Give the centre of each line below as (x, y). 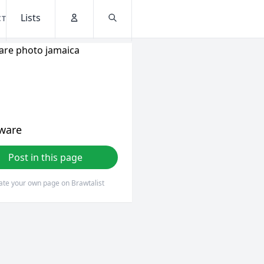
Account (87, 29)
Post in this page (46, 157)
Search (123, 29)
